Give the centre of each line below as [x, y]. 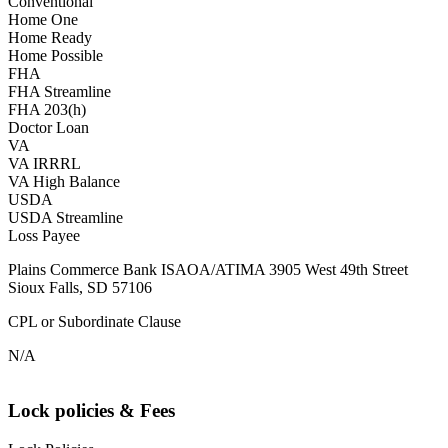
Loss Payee [44, 236]
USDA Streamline [65, 218]
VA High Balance [64, 182]
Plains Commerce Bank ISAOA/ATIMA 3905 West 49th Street [208, 270]
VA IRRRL [44, 164]
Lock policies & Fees [91, 411]
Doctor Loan [48, 128]
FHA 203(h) [47, 110]
